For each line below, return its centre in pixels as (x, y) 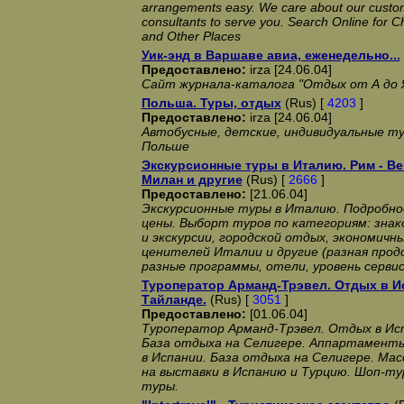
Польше (165, 146)
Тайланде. (174, 299)
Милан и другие (192, 179)
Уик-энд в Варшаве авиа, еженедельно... (271, 55)
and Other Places (191, 36)
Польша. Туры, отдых (211, 103)
